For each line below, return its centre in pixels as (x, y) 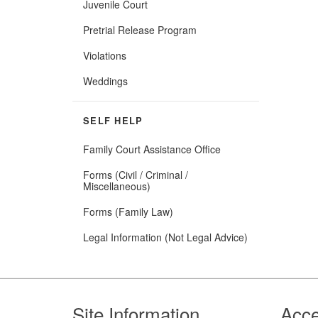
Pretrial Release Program (140, 29)
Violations (105, 55)
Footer (102, 300)
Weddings (105, 81)
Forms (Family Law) (128, 211)
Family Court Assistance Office (152, 149)
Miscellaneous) (117, 186)
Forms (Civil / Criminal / (136, 174)
